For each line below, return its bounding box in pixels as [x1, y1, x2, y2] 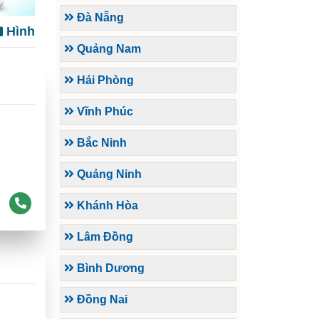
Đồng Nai [74, 293, 127, 306]
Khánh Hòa [74, 199, 138, 212]
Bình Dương [74, 262, 145, 275]
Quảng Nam [74, 43, 141, 56]
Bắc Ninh [74, 137, 127, 150]
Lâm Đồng [74, 231, 133, 244]
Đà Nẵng [74, 11, 124, 24]
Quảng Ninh [74, 168, 142, 181]
